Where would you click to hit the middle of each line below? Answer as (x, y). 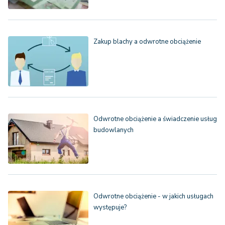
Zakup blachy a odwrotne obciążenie (147, 42)
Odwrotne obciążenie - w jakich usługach (153, 197)
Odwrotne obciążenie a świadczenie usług (155, 119)
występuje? (110, 208)
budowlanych (114, 130)
